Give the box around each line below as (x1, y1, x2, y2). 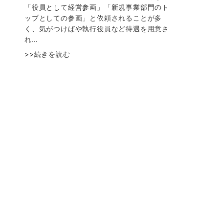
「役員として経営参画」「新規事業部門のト (24, 3, 170, 12)
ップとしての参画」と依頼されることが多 (24, 14, 162, 22)
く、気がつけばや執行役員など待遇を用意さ (24, 24, 169, 33)
